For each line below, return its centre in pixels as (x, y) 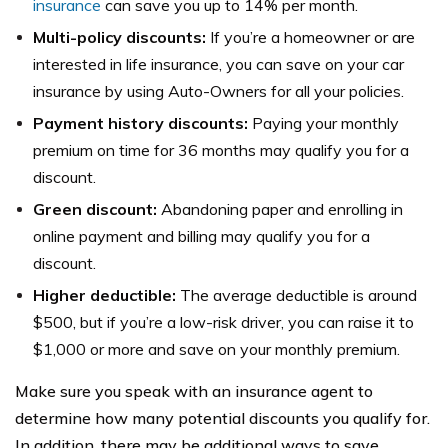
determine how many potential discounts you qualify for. (222, 418)
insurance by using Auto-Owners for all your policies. (218, 91)
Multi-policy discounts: (119, 37)
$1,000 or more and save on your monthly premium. (216, 349)
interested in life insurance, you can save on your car (218, 64)
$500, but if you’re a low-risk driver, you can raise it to (223, 322)
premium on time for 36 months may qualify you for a (221, 150)
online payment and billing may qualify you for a (201, 236)
